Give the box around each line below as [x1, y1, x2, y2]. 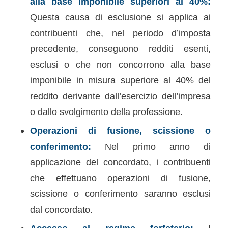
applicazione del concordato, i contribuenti [30, 157, 211, 167]
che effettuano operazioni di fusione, [30, 173, 211, 183]
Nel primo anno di [91, 141, 211, 152]
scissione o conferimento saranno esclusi [30, 188, 211, 199]
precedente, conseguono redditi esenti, [30, 43, 211, 54]
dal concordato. [30, 204, 93, 215]
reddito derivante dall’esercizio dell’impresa [30, 91, 211, 101]
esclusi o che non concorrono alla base [30, 59, 211, 70]
